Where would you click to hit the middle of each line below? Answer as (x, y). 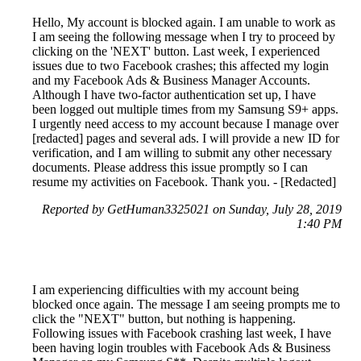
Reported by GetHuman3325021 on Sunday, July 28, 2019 (192, 210)
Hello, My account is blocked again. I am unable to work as (184, 23)
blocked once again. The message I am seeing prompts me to (186, 305)
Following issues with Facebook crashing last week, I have (182, 334)
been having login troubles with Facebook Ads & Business (181, 348)
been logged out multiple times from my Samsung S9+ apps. (185, 110)
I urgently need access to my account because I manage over (185, 124)
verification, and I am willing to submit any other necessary (182, 153)
